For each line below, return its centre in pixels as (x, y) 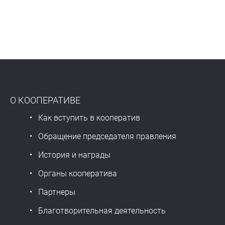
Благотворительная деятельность (102, 210)
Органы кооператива (78, 173)
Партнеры (57, 192)
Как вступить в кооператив (89, 118)
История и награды (74, 155)
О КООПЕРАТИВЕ (45, 100)
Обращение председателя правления (107, 136)
